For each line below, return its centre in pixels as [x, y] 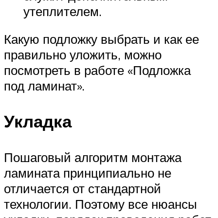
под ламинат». [44, 86]
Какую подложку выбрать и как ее [101, 39]
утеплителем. [63, 11]
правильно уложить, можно [83, 55]
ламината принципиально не [88, 173]
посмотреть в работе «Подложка [97, 70]
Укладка [38, 121]
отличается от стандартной [82, 188]
